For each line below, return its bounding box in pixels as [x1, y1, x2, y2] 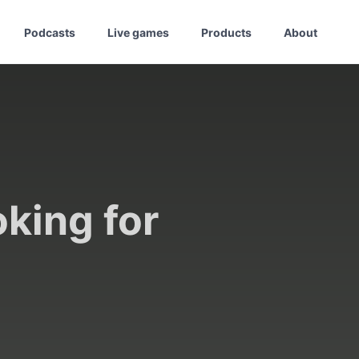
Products [201, 25, 252, 39]
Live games [107, 25, 169, 39]
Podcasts [24, 25, 75, 39]
